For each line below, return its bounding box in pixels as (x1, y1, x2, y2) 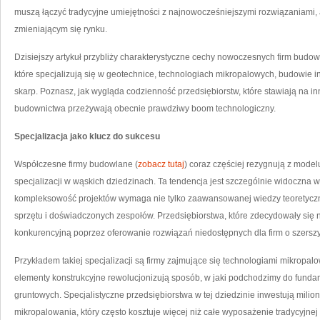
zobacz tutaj (138, 159, 184, 169)
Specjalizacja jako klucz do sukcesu (14, 131, 160, 141)
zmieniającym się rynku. (14, 24, 107, 34)
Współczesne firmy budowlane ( (14, 159, 138, 169)
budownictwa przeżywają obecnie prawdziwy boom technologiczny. (14, 104, 276, 114)
